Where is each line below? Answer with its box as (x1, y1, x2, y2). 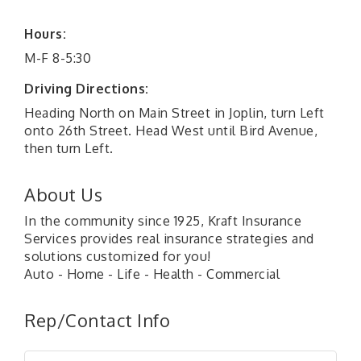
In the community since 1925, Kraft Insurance (24, 213, 301, 230)
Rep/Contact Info (24, 309, 170, 332)
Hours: (24, 26, 66, 43)
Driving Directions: (24, 81, 149, 98)
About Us (24, 183, 102, 206)
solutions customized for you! (24, 248, 211, 265)
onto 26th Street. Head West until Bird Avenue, (24, 122, 317, 139)
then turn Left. (24, 140, 114, 157)
